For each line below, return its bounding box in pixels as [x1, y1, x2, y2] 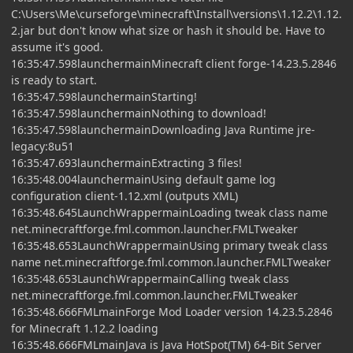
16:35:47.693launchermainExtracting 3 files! [11, 154, 242, 170]
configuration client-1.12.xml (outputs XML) [11, 188, 238, 203]
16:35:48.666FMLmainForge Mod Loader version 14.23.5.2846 [11, 303, 333, 319]
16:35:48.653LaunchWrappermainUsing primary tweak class [11, 237, 328, 253]
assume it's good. [11, 39, 103, 54]
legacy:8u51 [11, 138, 74, 154]
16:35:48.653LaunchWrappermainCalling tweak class [11, 270, 289, 286]
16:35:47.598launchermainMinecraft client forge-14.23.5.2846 [11, 55, 336, 71]
